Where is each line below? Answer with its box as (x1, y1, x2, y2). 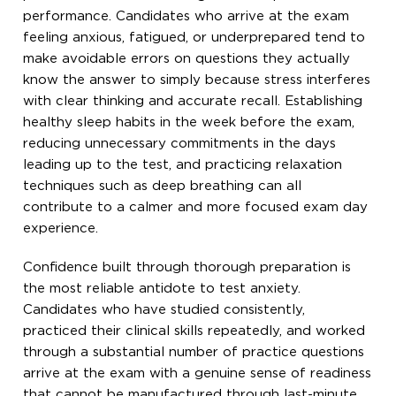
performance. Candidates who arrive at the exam (23, 10, 350, 22)
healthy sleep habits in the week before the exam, (23, 116, 355, 128)
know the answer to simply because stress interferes (23, 73, 371, 86)
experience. (23, 222, 99, 234)
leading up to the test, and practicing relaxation (23, 158, 343, 171)
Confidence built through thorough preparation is (23, 261, 352, 273)
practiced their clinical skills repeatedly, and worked (23, 324, 366, 337)
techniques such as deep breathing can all (23, 179, 302, 192)
